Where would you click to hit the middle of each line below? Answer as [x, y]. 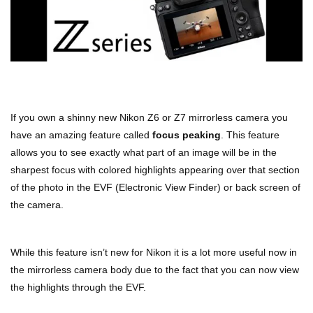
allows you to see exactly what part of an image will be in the [144, 153]
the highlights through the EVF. [78, 287]
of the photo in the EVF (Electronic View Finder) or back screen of [155, 188]
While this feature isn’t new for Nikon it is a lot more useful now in [154, 253]
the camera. [37, 205]
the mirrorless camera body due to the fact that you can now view [155, 270]
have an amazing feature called [81, 135]
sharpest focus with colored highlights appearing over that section [155, 170]
